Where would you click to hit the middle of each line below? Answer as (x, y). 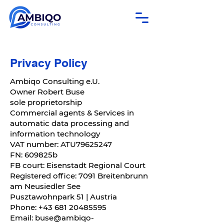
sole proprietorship (46, 102)
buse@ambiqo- (64, 218)
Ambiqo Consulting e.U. (55, 81)
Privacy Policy (49, 63)
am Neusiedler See (45, 186)
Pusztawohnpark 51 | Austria (64, 197)
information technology (55, 134)
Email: (22, 218)
